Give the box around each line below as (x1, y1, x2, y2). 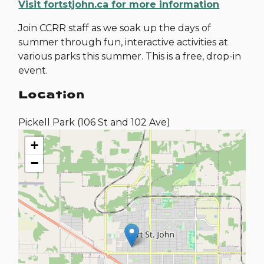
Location (18, 87, 85, 101)
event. (18, 65, 48, 76)
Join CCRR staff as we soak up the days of (18, 22, 212, 34)
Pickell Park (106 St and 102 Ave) (18, 117, 171, 128)
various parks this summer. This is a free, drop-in (18, 51, 242, 62)
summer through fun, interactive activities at (18, 37, 229, 48)
